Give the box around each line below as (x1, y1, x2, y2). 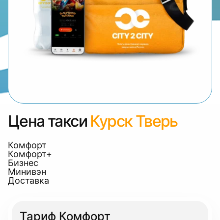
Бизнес (8, 158, 38, 168)
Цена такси (8, 111, 87, 131)
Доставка (8, 175, 49, 186)
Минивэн (8, 166, 46, 177)
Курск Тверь (90, 111, 178, 131)
